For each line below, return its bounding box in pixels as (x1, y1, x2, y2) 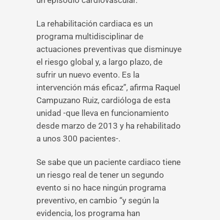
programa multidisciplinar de (36, 31, 143, 41)
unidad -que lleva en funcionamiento (36, 108, 169, 118)
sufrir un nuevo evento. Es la (36, 70, 139, 80)
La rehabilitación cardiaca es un (36, 19, 153, 28)
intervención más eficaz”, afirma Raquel (36, 82, 180, 92)
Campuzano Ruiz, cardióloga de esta (36, 95, 170, 105)
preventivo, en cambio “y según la (36, 195, 159, 205)
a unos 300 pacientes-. (36, 134, 120, 143)
